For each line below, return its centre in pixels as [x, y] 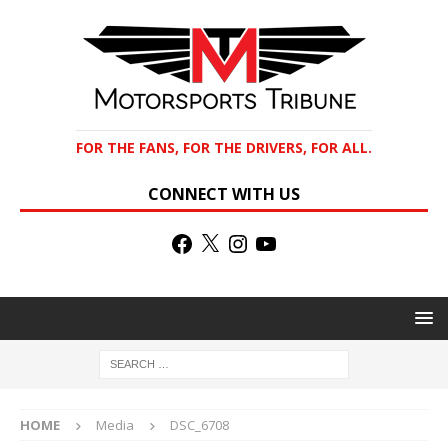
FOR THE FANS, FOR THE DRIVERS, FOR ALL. [224, 147]
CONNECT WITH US [224, 194]
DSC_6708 [199, 425]
